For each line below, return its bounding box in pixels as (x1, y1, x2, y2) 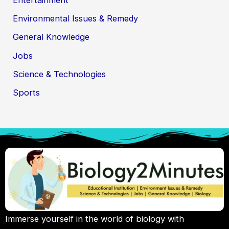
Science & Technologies (13, 69, 106, 80)
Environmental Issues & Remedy (13, 13, 139, 24)
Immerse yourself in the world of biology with (5, 213, 184, 224)
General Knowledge (13, 32, 90, 42)
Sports (13, 87, 40, 98)
